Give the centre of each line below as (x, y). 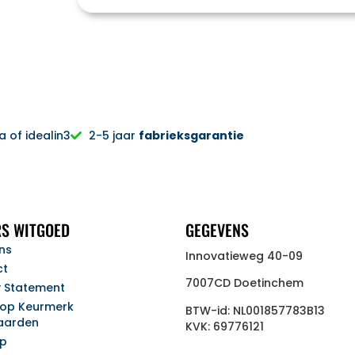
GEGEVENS (217, 229)
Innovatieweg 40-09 (244, 256)
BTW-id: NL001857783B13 (255, 310)
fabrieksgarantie (191, 136)
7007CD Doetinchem (244, 283)
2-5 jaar (113, 136)
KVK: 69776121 (225, 326)
